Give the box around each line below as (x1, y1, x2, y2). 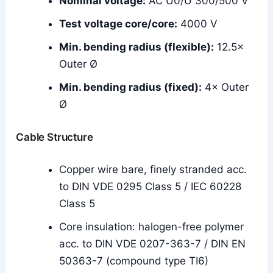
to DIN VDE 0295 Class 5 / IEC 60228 (59, 180, 242, 193)
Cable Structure (16, 130, 93, 143)
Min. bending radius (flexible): (59, 41, 214, 54)
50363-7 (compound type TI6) (59, 255, 209, 268)
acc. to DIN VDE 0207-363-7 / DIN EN (59, 238, 246, 250)
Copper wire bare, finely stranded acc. (59, 163, 247, 176)
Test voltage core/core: (59, 18, 178, 30)
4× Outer (202, 81, 249, 94)
